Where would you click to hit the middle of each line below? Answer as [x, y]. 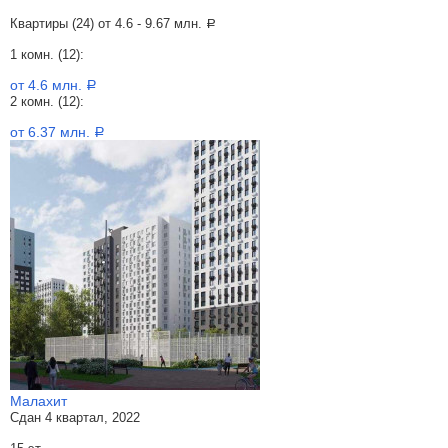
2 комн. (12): [47, 101]
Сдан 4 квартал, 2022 [75, 417]
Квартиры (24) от [62, 23]
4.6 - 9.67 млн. [160, 23]
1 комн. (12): [47, 54]
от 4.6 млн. [48, 85]
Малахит [38, 401]
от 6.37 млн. [52, 132]
